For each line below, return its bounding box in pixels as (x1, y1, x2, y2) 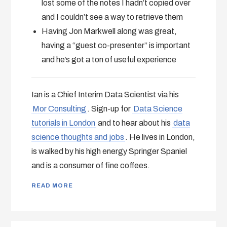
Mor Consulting (32, 104, 87, 113)
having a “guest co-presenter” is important (42, 41, 191, 50)
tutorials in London (31, 118, 96, 127)
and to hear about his (96, 118, 173, 127)
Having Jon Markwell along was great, (42, 26, 177, 35)
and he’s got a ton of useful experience (42, 55, 177, 64)
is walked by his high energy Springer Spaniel (31, 146, 187, 156)
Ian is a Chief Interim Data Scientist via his (31, 90, 179, 99)
